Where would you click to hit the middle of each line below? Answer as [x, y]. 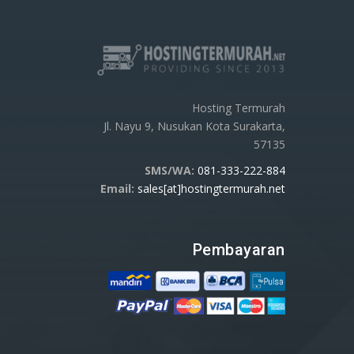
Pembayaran [239, 250]
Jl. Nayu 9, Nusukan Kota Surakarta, [194, 126]
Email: [117, 189]
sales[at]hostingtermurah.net [211, 189]
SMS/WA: [169, 171]
